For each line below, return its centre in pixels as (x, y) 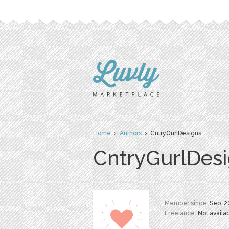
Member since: (187, 203)
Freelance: (181, 213)
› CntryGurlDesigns (171, 133)
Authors (131, 133)
